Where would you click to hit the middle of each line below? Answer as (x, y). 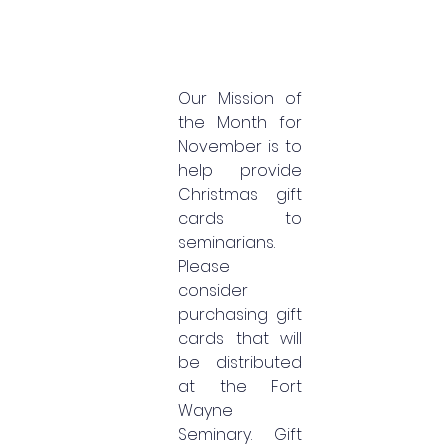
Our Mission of (240, 98)
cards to (240, 218)
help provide (240, 170)
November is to (240, 146)
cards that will (240, 338)
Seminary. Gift (240, 434)
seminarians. (226, 242)
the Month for (240, 122)
